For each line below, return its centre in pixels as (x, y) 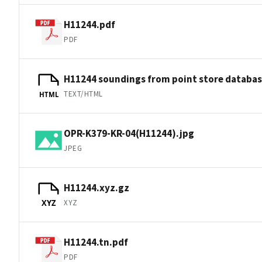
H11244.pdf (89, 24)
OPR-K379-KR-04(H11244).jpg (129, 133)
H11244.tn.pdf (96, 242)
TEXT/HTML (83, 94)
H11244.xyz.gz (96, 187)
